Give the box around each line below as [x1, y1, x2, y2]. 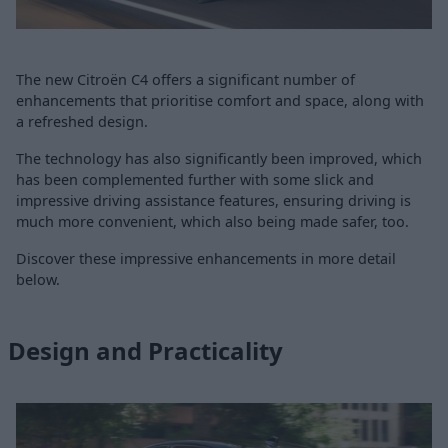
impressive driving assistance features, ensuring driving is [16, 191, 411, 210]
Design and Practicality [8, 333, 283, 367]
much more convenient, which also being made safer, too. [16, 212, 409, 231]
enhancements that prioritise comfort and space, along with [16, 91, 424, 110]
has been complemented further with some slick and [16, 170, 374, 189]
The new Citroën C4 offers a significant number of [16, 70, 355, 89]
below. [16, 270, 60, 289]
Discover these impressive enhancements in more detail [16, 249, 396, 268]
